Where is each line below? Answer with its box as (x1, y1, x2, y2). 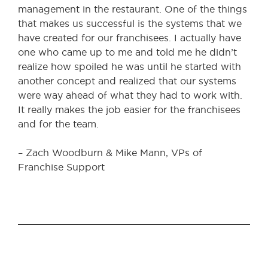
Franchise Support (18, 162, 105, 172)
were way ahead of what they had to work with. (18, 90, 242, 100)
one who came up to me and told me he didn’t (18, 47, 237, 57)
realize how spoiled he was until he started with (18, 61, 241, 72)
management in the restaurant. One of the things (18, 4, 247, 14)
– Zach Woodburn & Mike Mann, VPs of (18, 147, 202, 158)
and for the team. (18, 118, 99, 129)
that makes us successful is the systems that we (18, 18, 242, 29)
